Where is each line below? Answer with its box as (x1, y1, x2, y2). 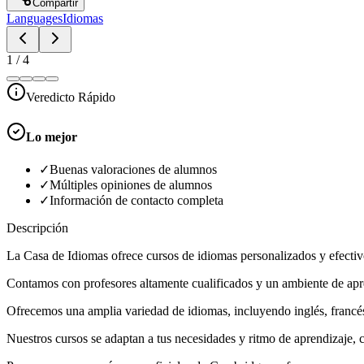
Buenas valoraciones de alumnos (50, 162, 217, 177)
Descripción (6, 221, 68, 236)
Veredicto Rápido (26, 89, 115, 104)
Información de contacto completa (50, 193, 223, 208)
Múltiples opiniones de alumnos (50, 178, 212, 193)
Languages (6, 11, 63, 25)
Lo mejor (26, 130, 77, 145)
